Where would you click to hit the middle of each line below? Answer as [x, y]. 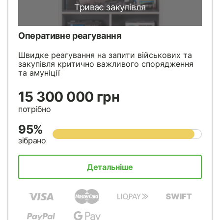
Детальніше [110, 167]
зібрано [32, 141]
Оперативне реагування [70, 36]
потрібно [35, 109]
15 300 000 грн [69, 97]
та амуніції [39, 73]
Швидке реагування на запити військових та [105, 55]
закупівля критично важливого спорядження [106, 64]
